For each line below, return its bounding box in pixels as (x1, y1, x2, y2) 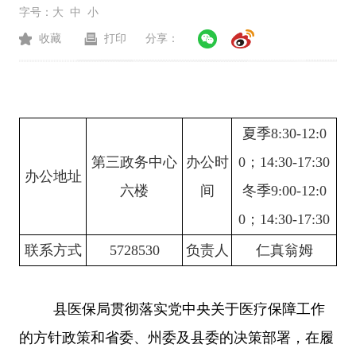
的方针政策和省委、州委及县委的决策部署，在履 (19, 329, 334, 346)
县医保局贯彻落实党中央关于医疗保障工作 (52, 300, 325, 317)
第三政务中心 (91, 153, 177, 170)
